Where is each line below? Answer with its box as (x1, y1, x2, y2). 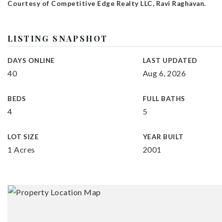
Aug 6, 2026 (142, 68, 186, 78)
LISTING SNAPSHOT (7, 33, 108, 44)
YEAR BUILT (142, 133, 184, 141)
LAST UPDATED (142, 56, 197, 64)
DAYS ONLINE (7, 56, 55, 64)
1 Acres (7, 145, 35, 154)
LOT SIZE (7, 133, 39, 141)
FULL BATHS (142, 95, 185, 103)
